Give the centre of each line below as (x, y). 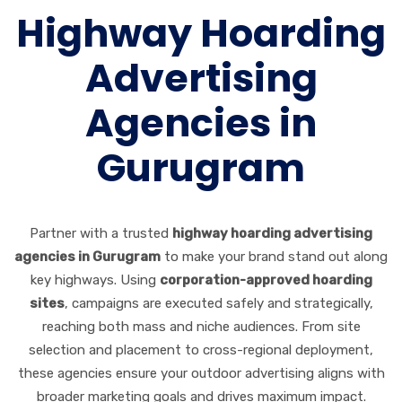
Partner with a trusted (101, 233)
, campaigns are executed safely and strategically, (218, 303)
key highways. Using (95, 280)
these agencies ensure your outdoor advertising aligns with (201, 373)
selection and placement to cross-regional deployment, (201, 350)
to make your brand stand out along (274, 256)
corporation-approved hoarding (266, 280)
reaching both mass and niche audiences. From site (201, 326)
